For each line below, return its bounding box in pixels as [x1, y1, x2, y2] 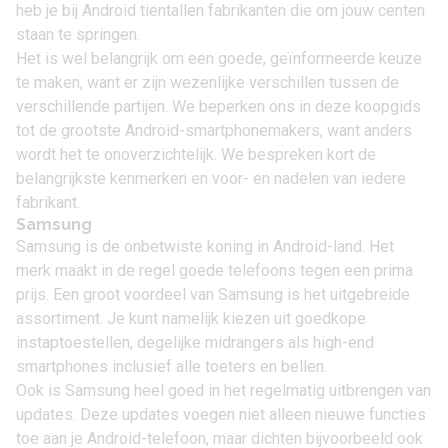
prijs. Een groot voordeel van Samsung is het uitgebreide [16, 285, 410, 304]
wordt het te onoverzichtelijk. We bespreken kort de [16, 145, 376, 164]
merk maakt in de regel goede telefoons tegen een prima [16, 261, 413, 280]
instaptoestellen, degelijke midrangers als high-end [16, 333, 374, 352]
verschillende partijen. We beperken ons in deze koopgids [16, 97, 421, 116]
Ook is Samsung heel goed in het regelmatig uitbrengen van [16, 381, 431, 400]
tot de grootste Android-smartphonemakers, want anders [16, 121, 412, 140]
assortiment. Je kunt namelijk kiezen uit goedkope [16, 309, 366, 328]
